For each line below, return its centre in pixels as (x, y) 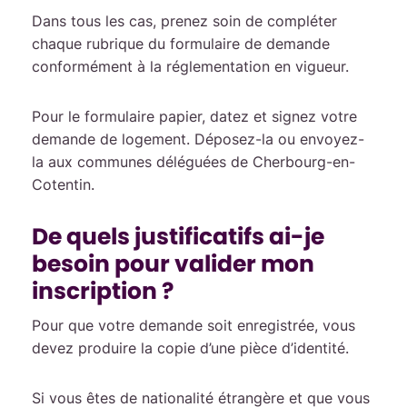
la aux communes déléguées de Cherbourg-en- (194, 162)
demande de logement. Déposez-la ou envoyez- (198, 139)
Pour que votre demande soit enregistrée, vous (194, 325)
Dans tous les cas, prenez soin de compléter (184, 21)
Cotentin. (63, 184)
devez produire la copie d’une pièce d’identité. (190, 348)
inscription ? (103, 291)
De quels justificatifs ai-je (178, 237)
